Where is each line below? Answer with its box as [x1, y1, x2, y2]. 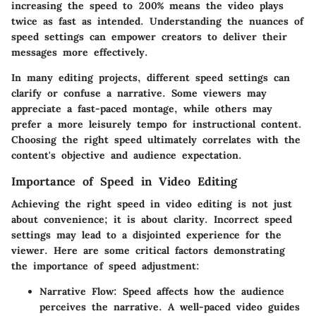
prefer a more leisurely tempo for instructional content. [11, 117, 302, 130]
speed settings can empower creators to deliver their [11, 30, 287, 43]
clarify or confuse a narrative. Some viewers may [11, 86, 267, 99]
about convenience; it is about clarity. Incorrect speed [11, 212, 292, 226]
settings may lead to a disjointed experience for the [11, 228, 281, 241]
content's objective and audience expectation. [11, 148, 242, 162]
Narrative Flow [39, 284, 114, 298]
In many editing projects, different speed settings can [11, 71, 290, 84]
